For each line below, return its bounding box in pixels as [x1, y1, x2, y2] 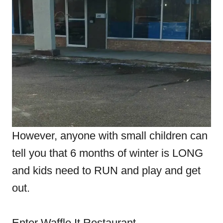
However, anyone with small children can [12, 129, 208, 142]
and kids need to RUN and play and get [12, 164, 201, 177]
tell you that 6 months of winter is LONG [12, 147, 203, 159]
